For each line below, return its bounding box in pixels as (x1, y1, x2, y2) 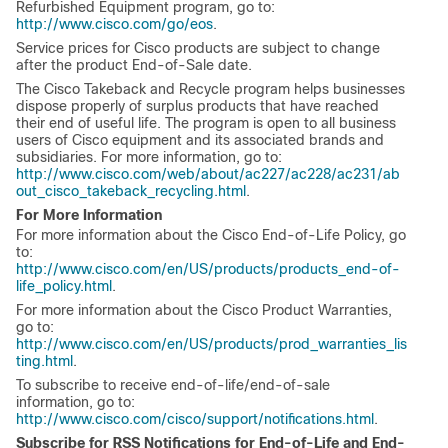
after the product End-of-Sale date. (16, 57, 252, 74)
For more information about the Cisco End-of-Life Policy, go (16, 227, 406, 244)
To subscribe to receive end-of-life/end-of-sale (16, 377, 330, 394)
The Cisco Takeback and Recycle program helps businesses (16, 81, 405, 98)
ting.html (16, 353, 73, 370)
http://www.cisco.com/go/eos (16, 16, 213, 33)
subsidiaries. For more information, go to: (16, 149, 282, 166)
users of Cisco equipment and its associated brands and (16, 132, 384, 149)
